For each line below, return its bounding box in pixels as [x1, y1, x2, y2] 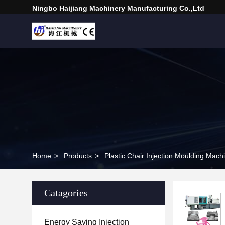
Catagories [44, 187, 88, 198]
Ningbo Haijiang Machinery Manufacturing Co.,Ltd [32, 4, 204, 12]
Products [64, 152, 92, 160]
